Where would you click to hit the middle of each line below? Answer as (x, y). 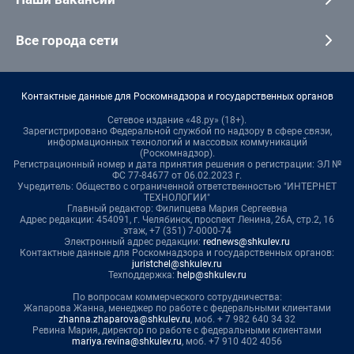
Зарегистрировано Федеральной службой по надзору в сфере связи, (177, 131)
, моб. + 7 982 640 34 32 (243, 319)
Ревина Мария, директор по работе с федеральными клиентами (177, 330)
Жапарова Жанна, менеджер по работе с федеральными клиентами (177, 308)
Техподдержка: (142, 275)
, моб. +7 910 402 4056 (232, 341)
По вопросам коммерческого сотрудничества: (177, 297)
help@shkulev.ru (211, 275)
